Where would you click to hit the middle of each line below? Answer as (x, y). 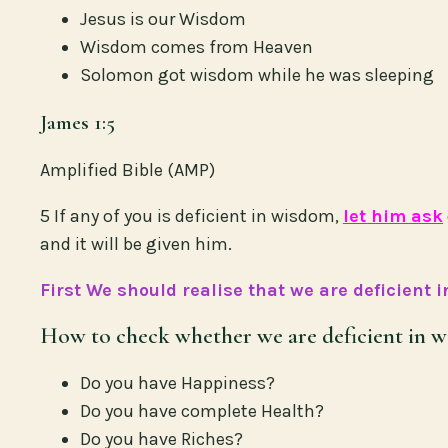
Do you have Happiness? (177, 382)
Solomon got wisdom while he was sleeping (257, 74)
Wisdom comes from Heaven (196, 46)
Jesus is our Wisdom (163, 18)
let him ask (393, 215)
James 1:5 (77, 122)
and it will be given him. (136, 243)
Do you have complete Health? (202, 410)
